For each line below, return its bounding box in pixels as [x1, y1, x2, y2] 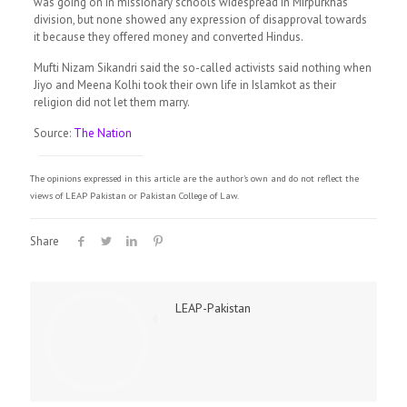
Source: [33, 125, 74, 141]
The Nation [73, 125, 132, 141]
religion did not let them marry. [33, 94, 190, 110]
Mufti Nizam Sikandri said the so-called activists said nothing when [33, 60, 372, 75]
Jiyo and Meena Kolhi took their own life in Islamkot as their [33, 77, 336, 93]
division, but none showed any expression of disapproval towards [33, 12, 367, 27]
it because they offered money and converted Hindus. [33, 29, 303, 45]
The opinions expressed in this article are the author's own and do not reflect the [30, 172, 359, 184]
